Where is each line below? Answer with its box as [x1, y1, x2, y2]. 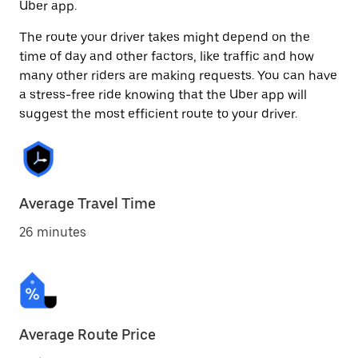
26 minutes [19, 225, 86, 240]
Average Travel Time [19, 195, 156, 212]
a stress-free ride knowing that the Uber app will [19, 87, 307, 102]
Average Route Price [19, 326, 156, 343]
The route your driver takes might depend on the [19, 30, 310, 45]
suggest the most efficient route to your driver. [19, 106, 297, 121]
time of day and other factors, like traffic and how [19, 49, 314, 64]
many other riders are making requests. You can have [19, 68, 337, 83]
